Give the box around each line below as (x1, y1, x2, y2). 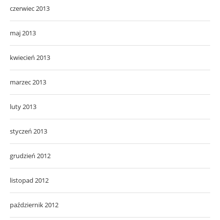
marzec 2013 (10, 78, 46, 87)
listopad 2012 (10, 176, 49, 185)
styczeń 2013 (10, 127, 47, 136)
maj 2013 (10, 28, 36, 38)
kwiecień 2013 (10, 53, 50, 62)
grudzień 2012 (10, 151, 51, 161)
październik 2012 (10, 200, 58, 210)
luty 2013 (10, 102, 36, 111)
